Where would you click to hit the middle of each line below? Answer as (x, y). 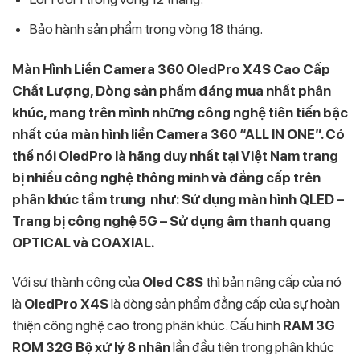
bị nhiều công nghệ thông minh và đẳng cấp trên (166, 177)
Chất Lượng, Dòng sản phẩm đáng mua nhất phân (172, 90)
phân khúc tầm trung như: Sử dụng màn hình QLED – (178, 199)
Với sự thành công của (77, 282)
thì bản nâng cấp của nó (272, 282)
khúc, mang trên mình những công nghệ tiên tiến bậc (180, 112)
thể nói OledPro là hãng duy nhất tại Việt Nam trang (175, 155)
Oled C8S (173, 282)
